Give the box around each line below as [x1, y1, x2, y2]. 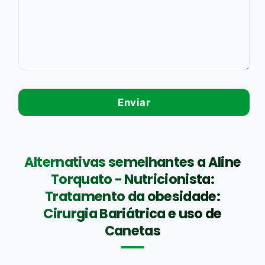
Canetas [104, 221, 161, 240]
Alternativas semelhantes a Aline [24, 152, 241, 172]
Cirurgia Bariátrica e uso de [43, 203, 222, 223]
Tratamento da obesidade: [45, 186, 220, 206]
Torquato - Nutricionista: [50, 169, 215, 189]
